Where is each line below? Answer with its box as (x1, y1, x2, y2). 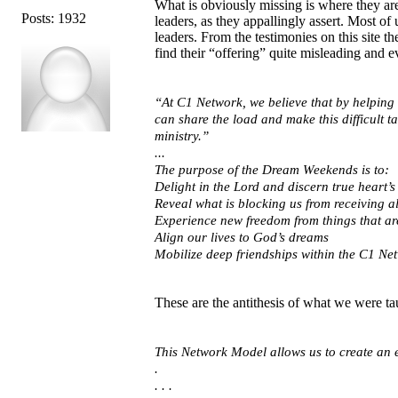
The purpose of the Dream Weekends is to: (155, 162, 389, 177)
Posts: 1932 (21, 10, 86, 26)
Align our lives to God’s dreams (155, 229, 329, 244)
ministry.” (155, 128, 209, 143)
